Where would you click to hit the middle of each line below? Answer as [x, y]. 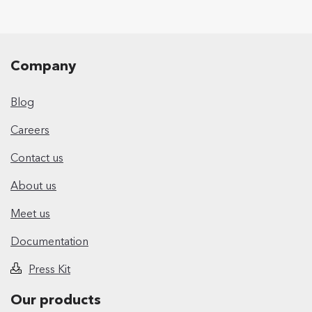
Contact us [37, 157]
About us [33, 185]
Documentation [49, 241]
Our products [56, 299]
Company [43, 65]
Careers [30, 129]
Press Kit [49, 268]
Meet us [30, 213]
